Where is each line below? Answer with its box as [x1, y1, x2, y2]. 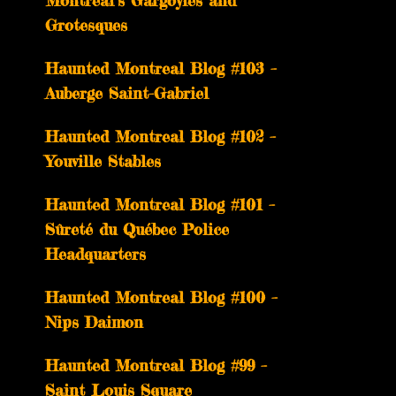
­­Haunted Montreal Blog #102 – [45, 126, 276, 146]
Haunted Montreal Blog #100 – [45, 287, 278, 307]
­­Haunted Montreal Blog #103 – [45, 58, 277, 78]
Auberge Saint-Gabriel [45, 83, 209, 103]
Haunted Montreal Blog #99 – [45, 355, 267, 375]
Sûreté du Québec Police [45, 219, 229, 239]
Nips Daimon [45, 312, 143, 331]
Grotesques [45, 15, 127, 34]
